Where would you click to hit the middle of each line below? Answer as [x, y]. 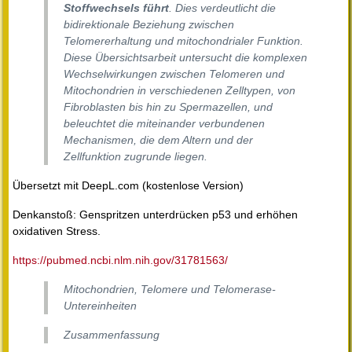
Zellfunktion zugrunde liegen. [136, 157]
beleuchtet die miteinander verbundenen [164, 124]
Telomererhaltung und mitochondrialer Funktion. [183, 41]
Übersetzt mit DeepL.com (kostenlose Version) [128, 186]
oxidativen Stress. [57, 231]
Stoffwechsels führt [116, 8]
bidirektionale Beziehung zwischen [149, 25]
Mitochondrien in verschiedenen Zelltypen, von [180, 91]
